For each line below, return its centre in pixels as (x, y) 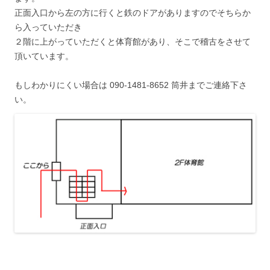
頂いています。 (44, 56)
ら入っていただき (48, 27)
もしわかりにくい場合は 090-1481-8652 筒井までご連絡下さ (131, 85)
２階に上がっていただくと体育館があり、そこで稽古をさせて (133, 42)
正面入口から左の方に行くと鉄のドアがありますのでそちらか (133, 13)
